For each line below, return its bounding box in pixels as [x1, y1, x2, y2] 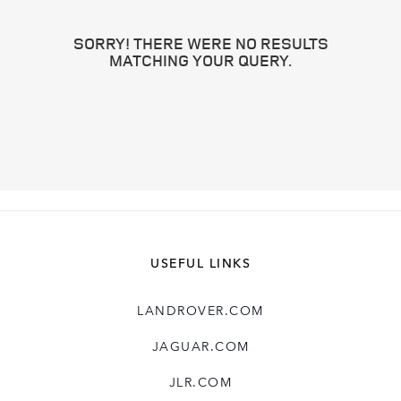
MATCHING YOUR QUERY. [109, 49, 292, 71]
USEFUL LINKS [150, 253, 251, 272]
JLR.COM [168, 372, 233, 391]
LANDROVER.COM [137, 301, 264, 320]
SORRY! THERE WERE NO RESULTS [73, 32, 328, 54]
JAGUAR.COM [151, 337, 250, 355]
